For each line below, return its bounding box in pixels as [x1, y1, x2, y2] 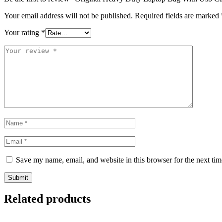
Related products [4, 192, 91, 206]
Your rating [4, 28, 41, 37]
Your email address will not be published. [4, 11, 133, 20]
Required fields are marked [135, 11, 221, 20]
